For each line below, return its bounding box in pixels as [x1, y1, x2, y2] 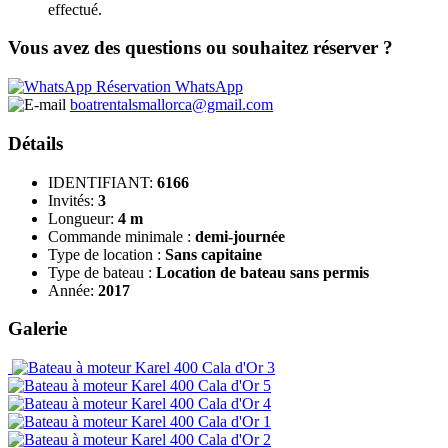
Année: [48, 281, 98, 299]
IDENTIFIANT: [48, 173, 157, 191]
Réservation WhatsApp [92, 78, 243, 96]
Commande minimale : [48, 227, 195, 245]
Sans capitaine [165, 245, 262, 263]
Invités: [48, 191, 98, 209]
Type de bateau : [48, 263, 156, 281]
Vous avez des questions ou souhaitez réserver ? [8, 37, 393, 59]
